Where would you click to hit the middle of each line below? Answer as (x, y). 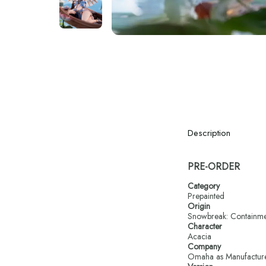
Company (205, 246)
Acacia (200, 236)
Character (205, 226)
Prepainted (206, 196)
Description (209, 133)
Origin (199, 206)
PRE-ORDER (214, 167)
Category (204, 186)
